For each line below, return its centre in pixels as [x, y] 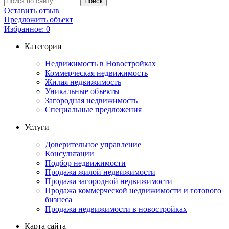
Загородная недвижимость [91, 100]
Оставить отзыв [32, 10]
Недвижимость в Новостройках [100, 63]
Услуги [37, 127]
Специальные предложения [93, 109]
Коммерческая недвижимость [96, 73]
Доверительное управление [93, 144]
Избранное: [24, 29]
